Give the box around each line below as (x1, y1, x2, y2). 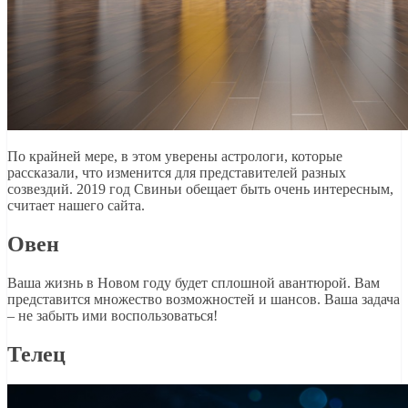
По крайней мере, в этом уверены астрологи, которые (7, 148, 342, 164)
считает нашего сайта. (7, 197, 145, 213)
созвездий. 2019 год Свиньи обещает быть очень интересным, (7, 180, 393, 197)
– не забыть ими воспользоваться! (7, 307, 218, 323)
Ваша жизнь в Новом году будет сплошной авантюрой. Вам (7, 274, 380, 291)
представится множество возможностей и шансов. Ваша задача (7, 291, 400, 307)
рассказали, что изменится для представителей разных (7, 164, 346, 180)
